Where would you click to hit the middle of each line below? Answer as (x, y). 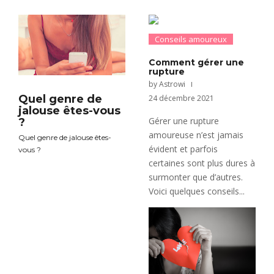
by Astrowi (167, 84)
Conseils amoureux (191, 39)
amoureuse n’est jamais (196, 135)
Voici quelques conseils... (197, 191)
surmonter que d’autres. (196, 177)
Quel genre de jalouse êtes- (65, 138)
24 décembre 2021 (182, 98)
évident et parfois (183, 149)
